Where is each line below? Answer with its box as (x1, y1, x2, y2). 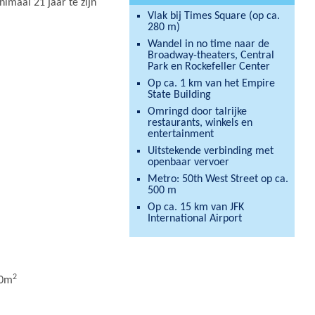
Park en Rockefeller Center (147, 61, 270, 72)
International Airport (147, 213, 242, 224)
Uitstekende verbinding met (147, 146, 274, 157)
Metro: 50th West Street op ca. (147, 174, 288, 185)
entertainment (147, 129, 214, 140)
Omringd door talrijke (147, 106, 247, 117)
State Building (147, 89, 211, 101)
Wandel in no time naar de (147, 39, 269, 50)
